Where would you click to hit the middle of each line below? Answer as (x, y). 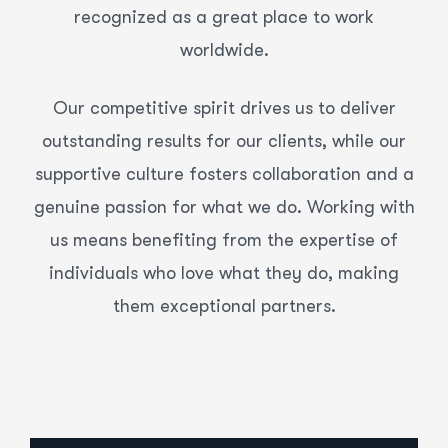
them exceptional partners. (224, 306)
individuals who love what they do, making (224, 273)
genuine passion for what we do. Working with (224, 207)
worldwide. (224, 50)
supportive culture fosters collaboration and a (224, 174)
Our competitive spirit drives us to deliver (224, 108)
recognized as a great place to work (224, 17)
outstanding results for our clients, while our (224, 141)
